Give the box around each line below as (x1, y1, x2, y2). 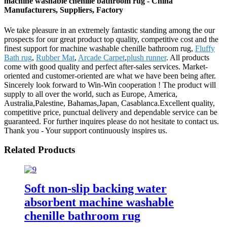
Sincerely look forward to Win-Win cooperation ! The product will (4, 80, 216, 89)
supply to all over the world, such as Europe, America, (4, 89, 177, 98)
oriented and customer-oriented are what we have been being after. (4, 71, 216, 80)
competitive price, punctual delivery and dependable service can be (4, 107, 217, 117)
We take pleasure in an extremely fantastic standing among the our (4, 25, 215, 34)
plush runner (127, 53, 166, 62)
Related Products (4, 144, 75, 156)
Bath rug (4, 53, 32, 62)
